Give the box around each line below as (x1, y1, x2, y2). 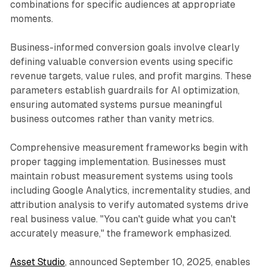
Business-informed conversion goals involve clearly (10, 41, 240, 53)
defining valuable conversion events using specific (10, 55, 233, 67)
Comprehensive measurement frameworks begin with (10, 141, 248, 153)
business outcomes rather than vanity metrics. (10, 113, 214, 125)
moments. (10, 13, 53, 24)
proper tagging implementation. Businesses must (10, 156, 226, 167)
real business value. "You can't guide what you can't (10, 213, 236, 225)
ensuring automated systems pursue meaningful (10, 98, 222, 110)
